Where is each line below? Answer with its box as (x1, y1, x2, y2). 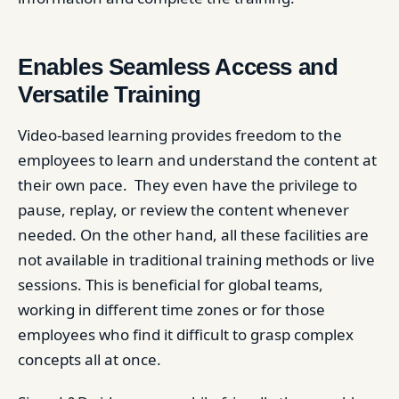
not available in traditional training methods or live (18, 249, 375, 270)
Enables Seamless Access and (18, 53, 338, 80)
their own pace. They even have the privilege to (18, 175, 357, 195)
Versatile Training (18, 81, 201, 108)
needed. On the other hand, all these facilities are (18, 224, 369, 245)
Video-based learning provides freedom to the (18, 125, 342, 145)
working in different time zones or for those (18, 299, 325, 320)
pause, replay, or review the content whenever (18, 199, 349, 220)
